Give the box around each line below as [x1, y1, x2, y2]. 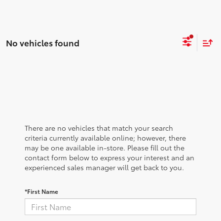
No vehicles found [6, 36, 79, 48]
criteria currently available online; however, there [25, 132, 186, 143]
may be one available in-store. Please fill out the [25, 142, 184, 152]
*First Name [25, 186, 58, 195]
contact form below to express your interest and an [25, 152, 194, 162]
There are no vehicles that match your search [25, 122, 173, 133]
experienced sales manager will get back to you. [25, 162, 184, 172]
